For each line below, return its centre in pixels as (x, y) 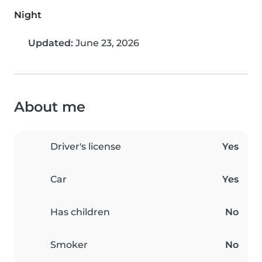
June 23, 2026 (106, 43)
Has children (80, 212)
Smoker (69, 245)
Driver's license (86, 147)
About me (50, 107)
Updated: (51, 43)
